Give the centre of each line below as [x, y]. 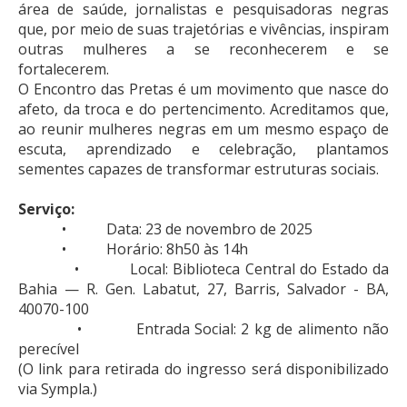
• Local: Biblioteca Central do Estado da [203, 268]
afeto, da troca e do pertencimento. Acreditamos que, [203, 109]
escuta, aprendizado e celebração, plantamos [203, 149]
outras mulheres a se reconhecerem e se [203, 49]
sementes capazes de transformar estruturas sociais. [199, 169]
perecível [49, 348]
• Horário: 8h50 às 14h [133, 248]
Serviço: [46, 208]
